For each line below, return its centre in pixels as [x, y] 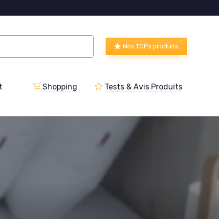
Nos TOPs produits [151, 46]
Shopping [60, 87]
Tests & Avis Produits [143, 87]
